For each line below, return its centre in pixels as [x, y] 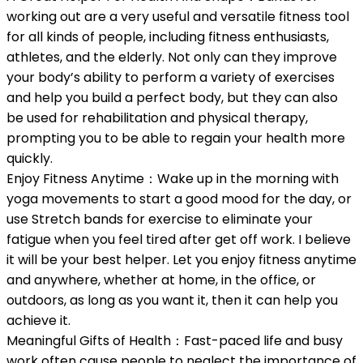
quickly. [30, 159]
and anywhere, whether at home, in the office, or [161, 280]
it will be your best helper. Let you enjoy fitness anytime [181, 260]
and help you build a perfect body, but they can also [172, 98]
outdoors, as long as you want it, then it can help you [172, 301]
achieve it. [38, 321]
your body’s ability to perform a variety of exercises [171, 78]
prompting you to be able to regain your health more [176, 139]
